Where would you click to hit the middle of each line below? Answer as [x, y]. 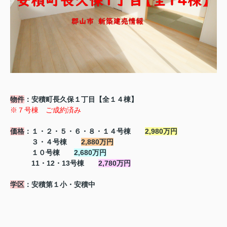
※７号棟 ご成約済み [46, 110]
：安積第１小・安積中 [60, 184]
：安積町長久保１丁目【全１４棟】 [81, 99]
